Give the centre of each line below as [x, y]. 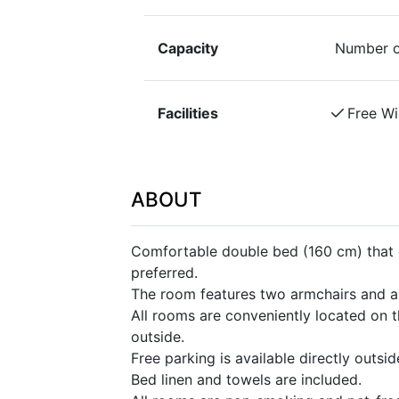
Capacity [188, 48]
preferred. [164, 273]
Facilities [188, 113]
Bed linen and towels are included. [246, 379]
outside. [158, 337]
